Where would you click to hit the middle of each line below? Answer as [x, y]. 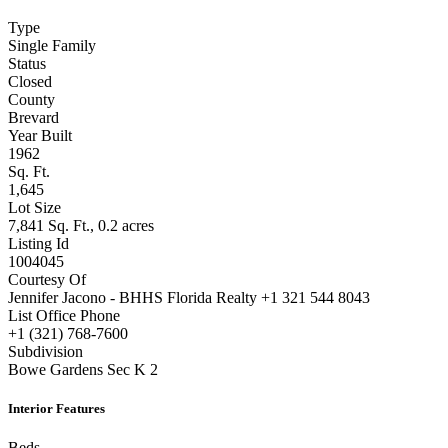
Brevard [33, 117]
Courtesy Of [47, 279]
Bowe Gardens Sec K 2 [83, 369]
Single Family [52, 45]
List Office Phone [64, 315]
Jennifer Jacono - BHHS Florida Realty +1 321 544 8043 [189, 297]
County [31, 99]
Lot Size [34, 207]
